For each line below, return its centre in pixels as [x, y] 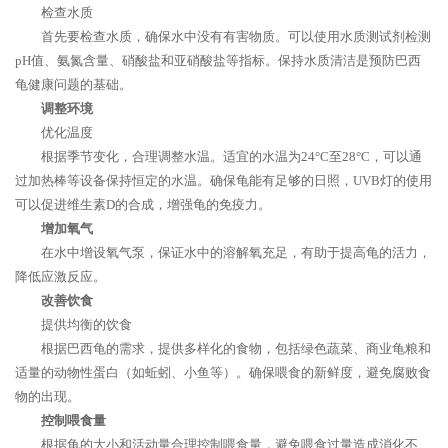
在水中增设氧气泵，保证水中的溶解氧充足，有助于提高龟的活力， [236, 252]
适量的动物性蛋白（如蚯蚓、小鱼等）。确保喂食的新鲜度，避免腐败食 [223, 372]
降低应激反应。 [60, 276]
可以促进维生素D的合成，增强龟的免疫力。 [143, 204]
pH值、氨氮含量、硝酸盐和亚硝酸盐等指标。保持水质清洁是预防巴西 [218, 60]
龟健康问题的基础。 [73, 84]
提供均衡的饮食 [86, 324]
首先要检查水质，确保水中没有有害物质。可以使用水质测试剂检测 [236, 36]
